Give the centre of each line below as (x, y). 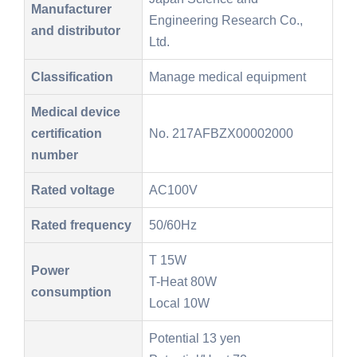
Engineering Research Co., (226, 20)
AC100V (173, 189)
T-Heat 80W (183, 281)
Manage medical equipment (228, 76)
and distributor (76, 30)
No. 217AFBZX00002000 (221, 133)
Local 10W (179, 302)
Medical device (76, 111)
